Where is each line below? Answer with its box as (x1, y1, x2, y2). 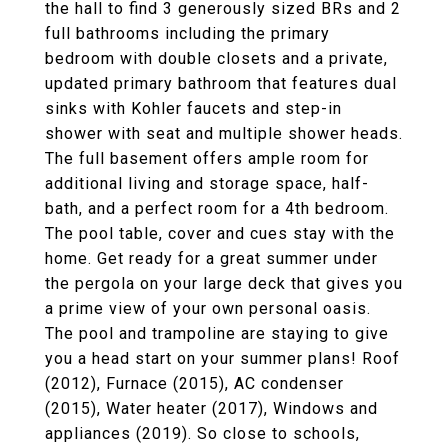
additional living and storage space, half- (45, 174, 369, 193)
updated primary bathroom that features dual (45, 74, 397, 93)
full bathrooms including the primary (45, 24, 330, 43)
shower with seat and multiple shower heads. (45, 124, 403, 143)
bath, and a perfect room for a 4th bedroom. (45, 199, 389, 218)
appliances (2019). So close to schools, (45, 424, 360, 443)
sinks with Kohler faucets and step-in (45, 99, 342, 118)
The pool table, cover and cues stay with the (45, 224, 395, 243)
